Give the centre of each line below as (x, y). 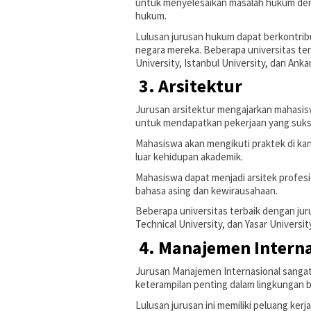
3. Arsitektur (191, 86)
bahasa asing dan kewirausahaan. (207, 190)
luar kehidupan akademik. (189, 157)
